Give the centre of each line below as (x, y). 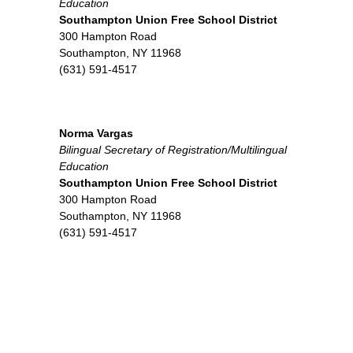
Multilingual (259, 150)
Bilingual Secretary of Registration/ (145, 150)
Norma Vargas (96, 133)
